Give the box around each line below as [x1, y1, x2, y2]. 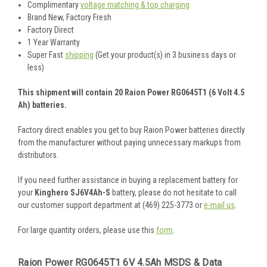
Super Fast [27, 50, 66, 60]
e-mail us [204, 200, 235, 210]
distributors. [18, 150, 62, 160]
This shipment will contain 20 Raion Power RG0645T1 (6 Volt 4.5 [18, 88, 244, 98]
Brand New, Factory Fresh [27, 13, 112, 23]
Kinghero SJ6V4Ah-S [35, 188, 112, 198]
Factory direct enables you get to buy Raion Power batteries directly [18, 125, 245, 135]
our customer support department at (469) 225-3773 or [18, 200, 204, 210]
